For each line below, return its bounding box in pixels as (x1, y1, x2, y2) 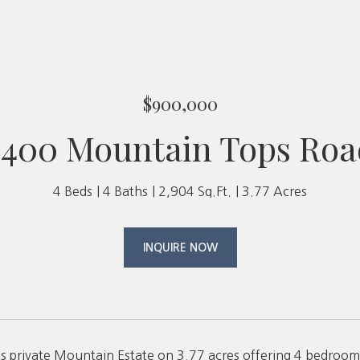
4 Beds (53, 185, 92, 198)
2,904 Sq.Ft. (158, 185, 231, 198)
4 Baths (103, 185, 148, 198)
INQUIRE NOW (142, 242, 218, 253)
